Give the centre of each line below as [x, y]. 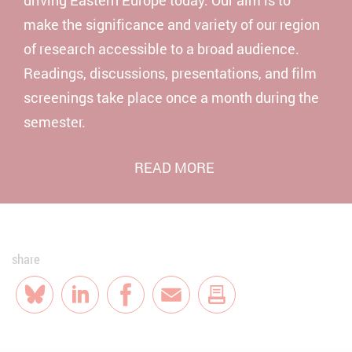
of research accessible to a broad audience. [161, 48]
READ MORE [176, 167]
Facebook [156, 305]
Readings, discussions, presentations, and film [170, 73]
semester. [55, 121]
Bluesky [59, 305]
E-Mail [191, 305]
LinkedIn [106, 305]
